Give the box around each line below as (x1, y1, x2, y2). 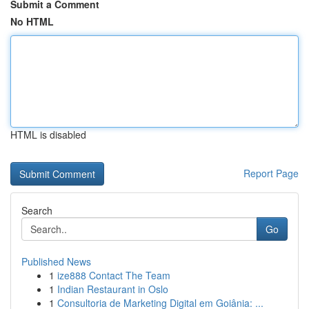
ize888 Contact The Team (57, 268, 170, 282)
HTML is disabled (10, 128, 86, 141)
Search (21, 203, 52, 217)
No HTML (10, 14, 54, 28)
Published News (21, 255, 91, 268)
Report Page (243, 166, 299, 180)
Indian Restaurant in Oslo (57, 282, 168, 296)
